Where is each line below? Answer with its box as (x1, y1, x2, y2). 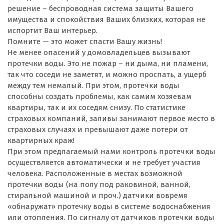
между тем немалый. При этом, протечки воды (7, 80, 179, 90)
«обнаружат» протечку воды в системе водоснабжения (7, 201, 210, 211)
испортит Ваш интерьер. (7, 25, 97, 35)
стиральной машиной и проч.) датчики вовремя (7, 190, 187, 200)
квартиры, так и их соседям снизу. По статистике (7, 102, 185, 112)
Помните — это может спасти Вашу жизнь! (7, 36, 162, 46)
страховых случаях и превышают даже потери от (7, 124, 188, 134)
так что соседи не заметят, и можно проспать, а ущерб (7, 69, 206, 79)
